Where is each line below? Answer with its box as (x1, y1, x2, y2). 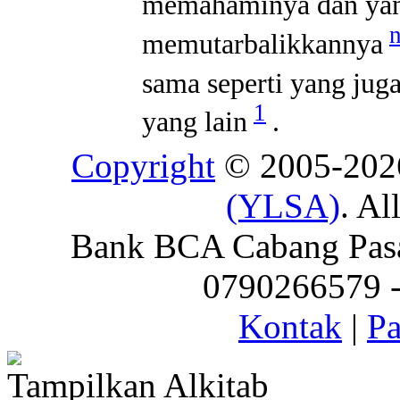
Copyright (71, 146, 215, 185)
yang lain (142, 105, 247, 138)
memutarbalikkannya (142, 27, 383, 60)
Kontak (238, 307, 342, 346)
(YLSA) (226, 187, 340, 225)
